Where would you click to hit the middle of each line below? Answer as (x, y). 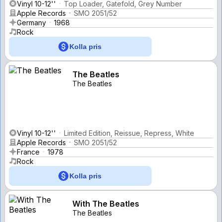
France (28, 152)
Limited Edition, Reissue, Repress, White (129, 133)
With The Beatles (106, 203)
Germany (31, 22)
